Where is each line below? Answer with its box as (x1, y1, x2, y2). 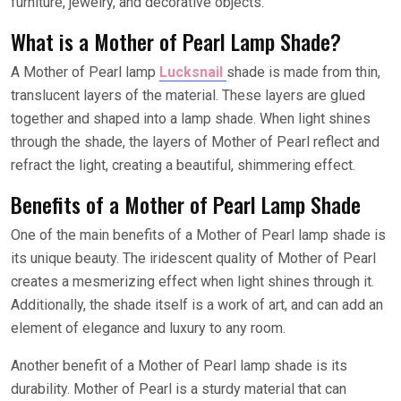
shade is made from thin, (226, 63, 380, 81)
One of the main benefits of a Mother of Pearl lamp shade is (11, 226, 386, 243)
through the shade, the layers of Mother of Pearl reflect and (11, 132, 380, 150)
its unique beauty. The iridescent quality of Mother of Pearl (11, 249, 376, 267)
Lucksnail (159, 63, 223, 81)
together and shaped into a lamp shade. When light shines (11, 109, 371, 127)
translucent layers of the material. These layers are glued (11, 86, 365, 104)
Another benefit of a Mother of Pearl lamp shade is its (11, 356, 347, 374)
